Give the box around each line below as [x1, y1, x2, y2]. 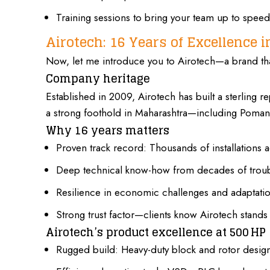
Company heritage [46, 69, 150, 89]
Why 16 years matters [46, 120, 169, 140]
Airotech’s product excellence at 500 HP [46, 222, 266, 242]
